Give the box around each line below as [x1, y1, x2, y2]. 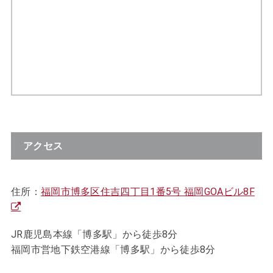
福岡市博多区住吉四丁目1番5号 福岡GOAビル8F [40, 185, 255, 197]
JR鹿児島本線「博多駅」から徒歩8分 [10, 228, 178, 240]
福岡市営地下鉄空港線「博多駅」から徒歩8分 [10, 243, 216, 255]
